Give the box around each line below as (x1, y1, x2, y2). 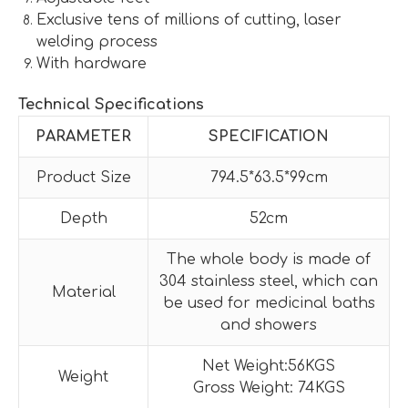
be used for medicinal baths (162, 294, 375, 311)
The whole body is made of (167, 250, 371, 268)
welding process (36, 33, 158, 50)
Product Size (36, 168, 131, 186)
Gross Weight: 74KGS (192, 379, 345, 396)
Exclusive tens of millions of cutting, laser (36, 11, 342, 28)
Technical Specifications (18, 96, 204, 113)
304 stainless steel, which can (159, 272, 378, 290)
